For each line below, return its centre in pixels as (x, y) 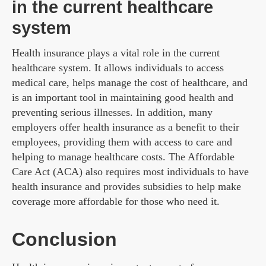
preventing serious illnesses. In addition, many (112, 113)
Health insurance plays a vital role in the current (116, 53)
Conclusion (64, 240)
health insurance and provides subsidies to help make (126, 187)
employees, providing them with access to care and (122, 142)
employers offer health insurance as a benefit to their (126, 127)
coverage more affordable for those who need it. (116, 202)
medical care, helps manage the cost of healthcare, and (130, 83)
